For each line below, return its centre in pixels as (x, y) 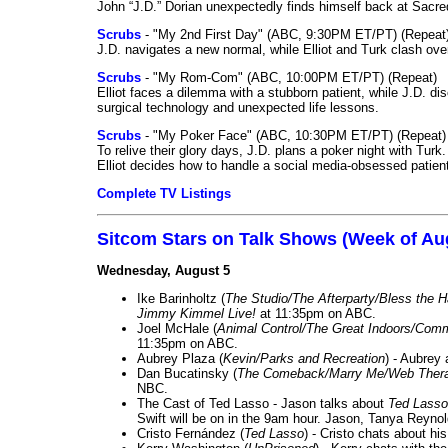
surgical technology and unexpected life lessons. (238, 107)
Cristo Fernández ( (190, 433)
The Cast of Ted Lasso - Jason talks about (262, 403)
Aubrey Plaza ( (180, 358)
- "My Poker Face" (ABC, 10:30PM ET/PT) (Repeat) (293, 135)
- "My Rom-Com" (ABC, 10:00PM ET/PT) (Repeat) (289, 77)
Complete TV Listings (164, 193)
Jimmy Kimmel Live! (196, 313)
